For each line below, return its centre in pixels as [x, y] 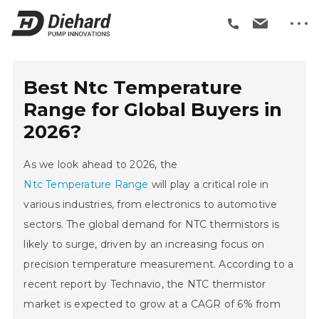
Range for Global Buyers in [153, 110]
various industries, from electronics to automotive [151, 205]
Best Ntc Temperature [133, 88]
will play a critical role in [209, 185]
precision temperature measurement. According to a [159, 265]
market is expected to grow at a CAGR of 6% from [152, 304]
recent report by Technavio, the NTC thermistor [145, 284]
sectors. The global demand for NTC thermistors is [152, 225]
